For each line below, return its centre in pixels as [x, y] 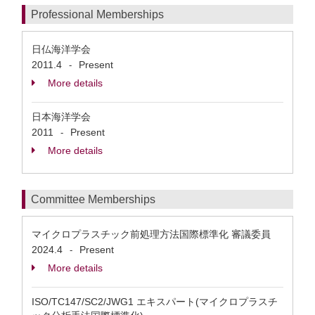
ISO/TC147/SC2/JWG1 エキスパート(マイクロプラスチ [155, 302]
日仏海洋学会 [61, 49]
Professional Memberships [97, 14]
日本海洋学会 [61, 117]
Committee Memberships [93, 199]
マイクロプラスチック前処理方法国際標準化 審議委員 [154, 234]
